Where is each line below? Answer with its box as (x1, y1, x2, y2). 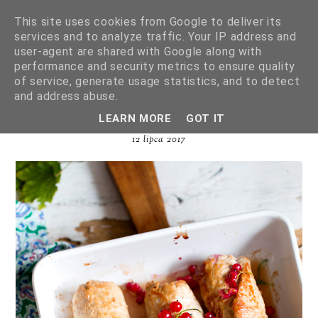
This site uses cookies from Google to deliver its (14, 15, 282, 28)
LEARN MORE (98, 111, 172, 125)
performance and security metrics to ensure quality (14, 60, 296, 73)
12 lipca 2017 (132, 133, 186, 146)
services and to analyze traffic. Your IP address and (14, 30, 297, 43)
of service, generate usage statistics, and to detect (14, 75, 300, 88)
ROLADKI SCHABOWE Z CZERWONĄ (35, 88, 283, 104)
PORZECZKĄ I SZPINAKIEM (65, 108, 253, 124)
